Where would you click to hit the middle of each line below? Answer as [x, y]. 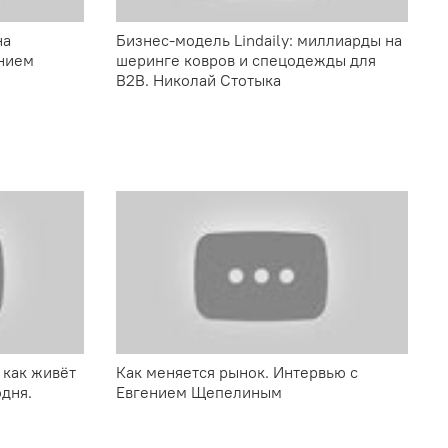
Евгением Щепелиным [199, 392]
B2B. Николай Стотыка [198, 80]
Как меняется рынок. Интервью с [237, 372]
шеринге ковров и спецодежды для [246, 60]
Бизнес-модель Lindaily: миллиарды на [259, 40]
